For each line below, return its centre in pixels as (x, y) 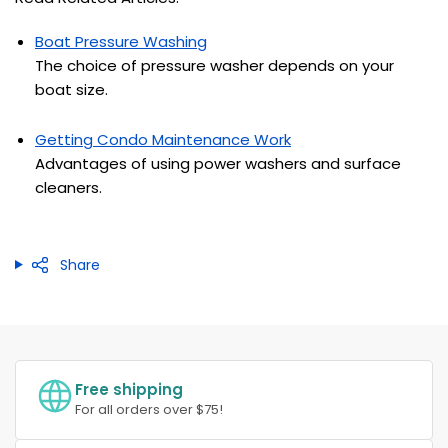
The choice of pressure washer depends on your (214, 65)
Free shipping (129, 389)
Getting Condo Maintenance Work (163, 140)
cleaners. (68, 188)
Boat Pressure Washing (121, 41)
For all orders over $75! (149, 409)
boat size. (71, 89)
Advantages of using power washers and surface (218, 164)
